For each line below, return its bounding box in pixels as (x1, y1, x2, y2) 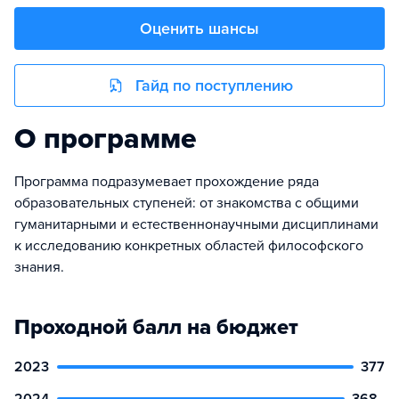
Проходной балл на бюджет (14, 314, 298, 340)
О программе (14, 122, 197, 156)
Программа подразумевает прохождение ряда (14, 173, 319, 191)
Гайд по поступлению (134, 76, 293, 95)
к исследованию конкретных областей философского (14, 237, 363, 255)
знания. (14, 258, 64, 276)
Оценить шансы (140, 19, 259, 38)
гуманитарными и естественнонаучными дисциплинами (14, 216, 379, 233)
